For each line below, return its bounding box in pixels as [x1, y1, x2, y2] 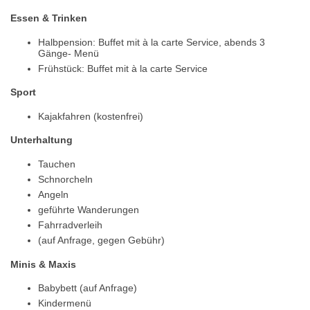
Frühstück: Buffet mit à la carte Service [38, 62, 208, 74]
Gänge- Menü [38, 47, 99, 59]
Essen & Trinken [10, 12, 87, 24]
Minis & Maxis [10, 258, 76, 270]
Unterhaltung [10, 134, 73, 146]
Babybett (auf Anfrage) [38, 282, 137, 294]
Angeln [38, 189, 69, 201]
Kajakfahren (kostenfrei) [38, 110, 143, 122]
